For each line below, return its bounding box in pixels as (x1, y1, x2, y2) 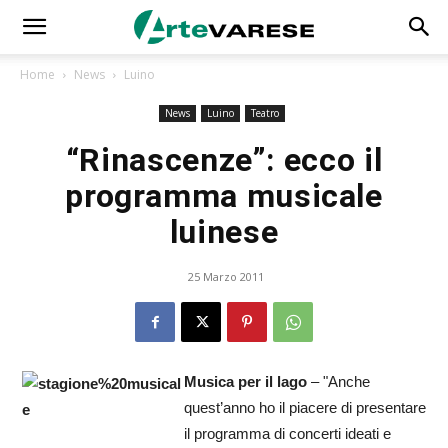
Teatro (250, 106, 279, 120)
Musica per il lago (184, 373, 307, 390)
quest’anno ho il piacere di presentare (184, 399, 426, 416)
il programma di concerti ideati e (184, 425, 391, 442)
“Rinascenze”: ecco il (65, 141, 383, 179)
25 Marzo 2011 (188, 269, 264, 284)
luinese (169, 213, 279, 251)
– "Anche (307, 373, 370, 390)
